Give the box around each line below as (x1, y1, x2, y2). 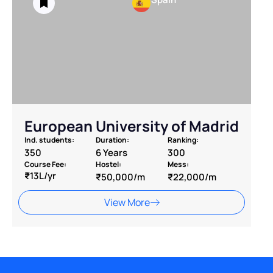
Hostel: (96, 159, 122, 170)
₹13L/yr (24, 169, 56, 183)
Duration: (96, 135, 130, 146)
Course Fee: (24, 159, 66, 170)
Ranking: (167, 135, 199, 146)
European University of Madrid (24, 116, 239, 136)
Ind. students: (24, 135, 74, 146)
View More (104, 196, 150, 210)
